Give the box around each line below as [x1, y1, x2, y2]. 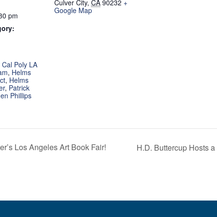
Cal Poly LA [2, 59, 37, 69]
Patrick [9, 82, 30, 93]
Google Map [54, 5, 92, 15]
